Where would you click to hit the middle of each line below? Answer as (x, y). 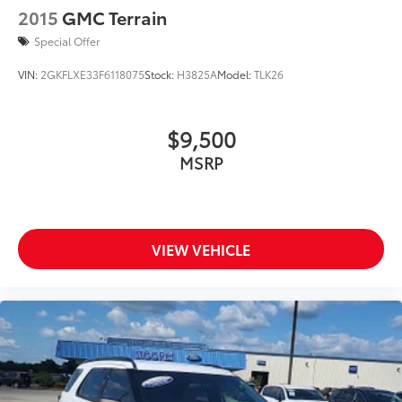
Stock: (161, 74)
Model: (236, 74)
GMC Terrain (114, 17)
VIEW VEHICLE (201, 249)
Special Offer (67, 41)
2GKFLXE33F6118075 (92, 74)
